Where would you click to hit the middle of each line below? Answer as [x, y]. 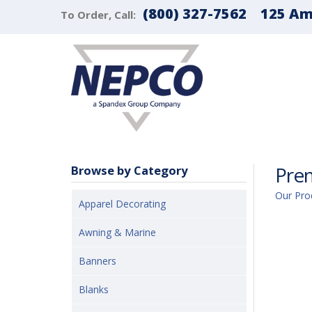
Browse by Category [130, 170]
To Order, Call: [98, 15]
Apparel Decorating [122, 204]
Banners [97, 261]
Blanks [94, 289]
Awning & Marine [117, 232]
